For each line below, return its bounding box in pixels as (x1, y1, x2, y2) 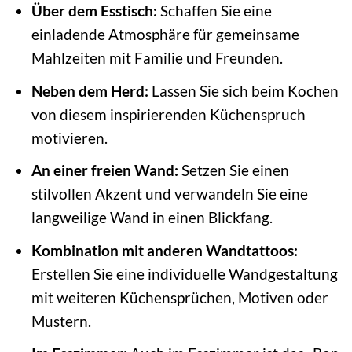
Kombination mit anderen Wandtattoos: (31, 240, 298, 259)
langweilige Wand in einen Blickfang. (31, 208, 273, 227)
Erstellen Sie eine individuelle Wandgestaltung (31, 264, 338, 283)
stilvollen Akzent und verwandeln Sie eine (31, 185, 308, 203)
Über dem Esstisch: (31, 2, 157, 20)
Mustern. (31, 311, 91, 330)
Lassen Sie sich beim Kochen (148, 81, 339, 100)
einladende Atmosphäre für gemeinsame (31, 25, 299, 44)
